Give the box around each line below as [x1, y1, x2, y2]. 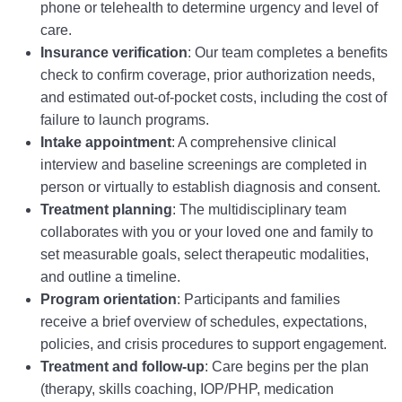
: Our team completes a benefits [188, 45, 388, 60]
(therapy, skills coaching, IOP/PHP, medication [40, 381, 334, 397]
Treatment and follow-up [40, 359, 205, 374]
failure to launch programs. [40, 112, 209, 127]
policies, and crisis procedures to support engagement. [40, 336, 387, 352]
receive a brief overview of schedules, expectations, [40, 314, 367, 329]
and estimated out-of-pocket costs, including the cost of [40, 90, 387, 105]
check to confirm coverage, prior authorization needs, [40, 67, 375, 83]
